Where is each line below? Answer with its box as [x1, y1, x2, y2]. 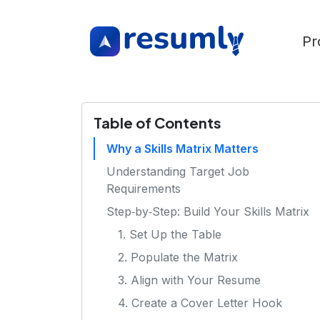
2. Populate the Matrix [118, 250, 238, 265]
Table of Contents [94, 114, 221, 132]
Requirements [106, 181, 181, 196]
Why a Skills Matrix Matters [106, 141, 259, 156]
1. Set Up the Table [118, 227, 221, 242]
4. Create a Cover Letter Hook [118, 296, 282, 311]
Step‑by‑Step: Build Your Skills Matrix [106, 204, 309, 219]
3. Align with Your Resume [118, 273, 261, 288]
